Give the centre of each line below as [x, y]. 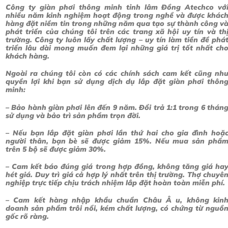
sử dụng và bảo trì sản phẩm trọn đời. [73, 115]
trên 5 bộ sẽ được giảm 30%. [56, 149]
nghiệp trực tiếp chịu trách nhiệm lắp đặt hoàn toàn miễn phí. [115, 183]
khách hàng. [27, 56]
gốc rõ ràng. [27, 217]
